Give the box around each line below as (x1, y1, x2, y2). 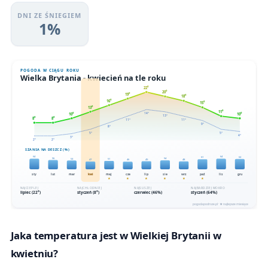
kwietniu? (10, 246, 59, 261)
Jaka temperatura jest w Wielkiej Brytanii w (10, 229, 221, 243)
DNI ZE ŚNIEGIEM (17, 10, 82, 20)
